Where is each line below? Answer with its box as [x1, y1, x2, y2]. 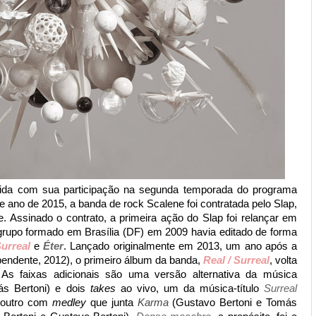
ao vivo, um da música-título [120, 282, 265, 294]
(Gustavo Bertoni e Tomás [168, 296, 298, 308]
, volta [269, 254, 297, 266]
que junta [85, 296, 138, 308]
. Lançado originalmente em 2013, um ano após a [63, 240, 297, 252]
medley [51, 296, 86, 308]
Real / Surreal [203, 254, 269, 266]
